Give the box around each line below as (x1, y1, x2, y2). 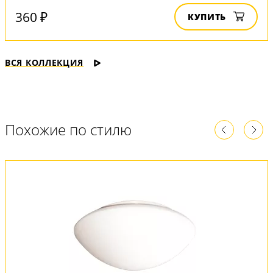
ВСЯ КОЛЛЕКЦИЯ (5, 57, 84, 68)
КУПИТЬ (188, 11, 226, 23)
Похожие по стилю (5, 119, 132, 140)
